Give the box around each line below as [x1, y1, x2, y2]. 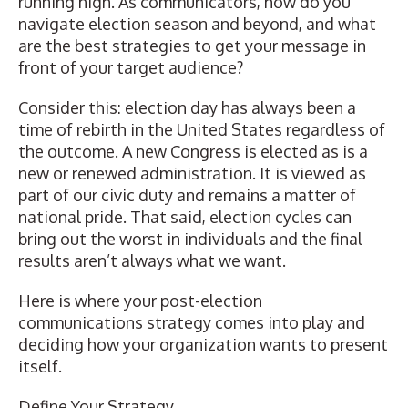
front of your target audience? [18, 57, 243, 77]
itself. [18, 356, 62, 376]
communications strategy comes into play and [18, 312, 365, 332]
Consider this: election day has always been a [18, 97, 356, 117]
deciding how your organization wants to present [18, 334, 388, 354]
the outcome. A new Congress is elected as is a [18, 141, 368, 161]
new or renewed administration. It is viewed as [18, 163, 366, 183]
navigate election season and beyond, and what [18, 14, 376, 34]
